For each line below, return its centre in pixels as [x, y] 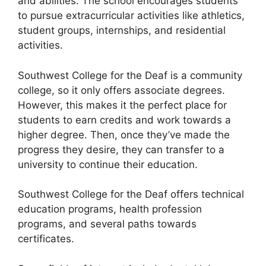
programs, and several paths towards [107, 224]
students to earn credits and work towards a [124, 120]
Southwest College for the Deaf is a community [130, 75]
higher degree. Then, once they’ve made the [124, 134]
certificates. [46, 239]
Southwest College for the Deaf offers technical [131, 194]
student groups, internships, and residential [122, 31]
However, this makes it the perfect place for [122, 105]
